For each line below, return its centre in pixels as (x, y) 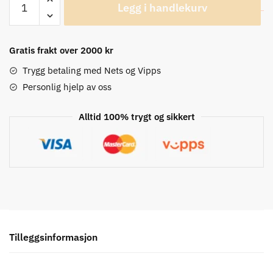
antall (20, 40)
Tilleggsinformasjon (53, 237)
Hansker (26, 26)
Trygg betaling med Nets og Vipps (92, 70)
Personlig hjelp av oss (67, 87)
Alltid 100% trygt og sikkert (136, 116)
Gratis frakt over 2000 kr (61, 50)
